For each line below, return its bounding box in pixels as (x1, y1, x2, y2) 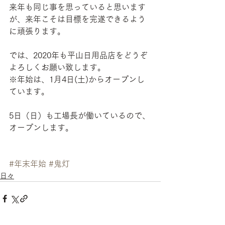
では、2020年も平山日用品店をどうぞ (9, 51, 148, 60)
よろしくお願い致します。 (9, 63, 105, 72)
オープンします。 (9, 124, 73, 132)
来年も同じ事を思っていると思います (9, 3, 146, 12)
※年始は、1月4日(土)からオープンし (9, 75, 145, 84)
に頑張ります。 (9, 27, 65, 36)
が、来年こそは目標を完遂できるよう (9, 15, 146, 24)
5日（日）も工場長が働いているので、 (9, 111, 150, 120)
